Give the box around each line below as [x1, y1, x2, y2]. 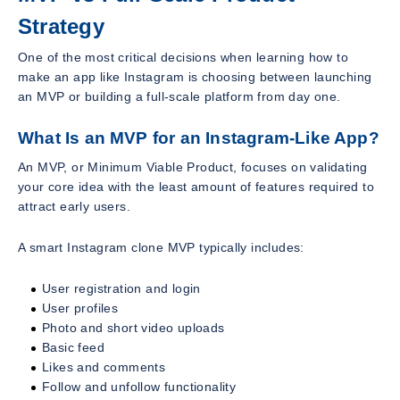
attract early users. [18, 199, 131, 214]
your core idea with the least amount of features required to [18, 179, 374, 195]
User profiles [42, 301, 119, 316]
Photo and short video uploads [42, 321, 225, 336]
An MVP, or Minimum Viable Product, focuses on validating [18, 160, 368, 175]
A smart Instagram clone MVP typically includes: [18, 240, 304, 255]
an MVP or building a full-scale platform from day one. [18, 88, 341, 104]
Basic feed [42, 340, 104, 355]
